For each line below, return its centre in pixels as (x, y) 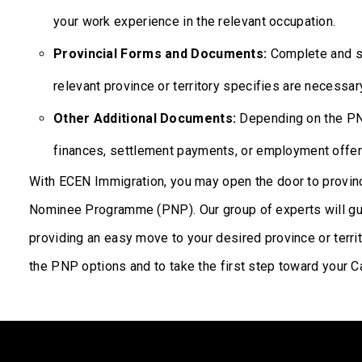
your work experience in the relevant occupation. (195, 21)
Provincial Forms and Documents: (160, 54)
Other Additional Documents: (145, 118)
